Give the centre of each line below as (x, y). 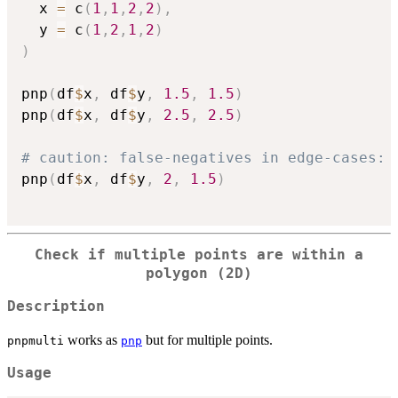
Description (56, 306)
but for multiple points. (207, 339)
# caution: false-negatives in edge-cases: (203, 158)
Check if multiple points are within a (199, 255)
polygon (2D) (199, 274)
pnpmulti (36, 340)
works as (92, 339)
